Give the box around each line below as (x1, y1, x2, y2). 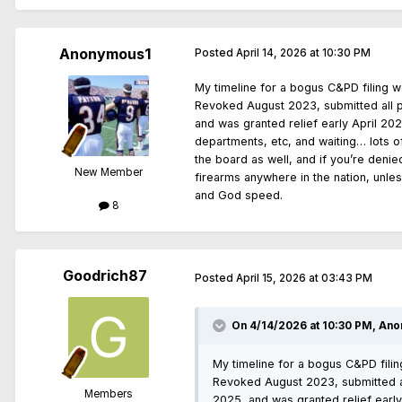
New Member (74, 165, 143, 179)
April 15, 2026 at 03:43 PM (236, 271, 372, 284)
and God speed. (195, 188, 283, 202)
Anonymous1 (59, 44, 151, 63)
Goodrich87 (63, 267, 147, 285)
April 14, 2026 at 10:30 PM (236, 46, 371, 59)
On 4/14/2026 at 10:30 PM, (232, 319, 379, 333)
